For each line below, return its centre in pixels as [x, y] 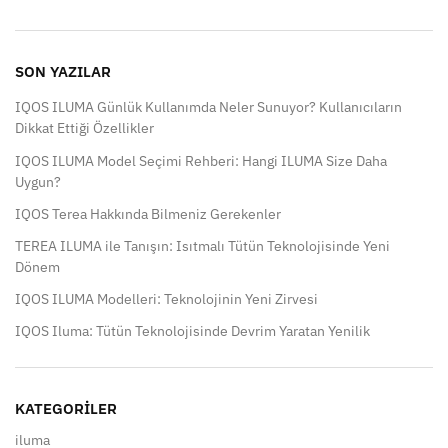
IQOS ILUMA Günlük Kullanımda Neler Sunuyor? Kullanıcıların [208, 107]
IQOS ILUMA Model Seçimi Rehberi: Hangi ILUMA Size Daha [201, 160]
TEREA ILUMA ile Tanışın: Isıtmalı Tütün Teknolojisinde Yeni [202, 245]
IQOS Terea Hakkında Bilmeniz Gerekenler [148, 213]
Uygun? [38, 181]
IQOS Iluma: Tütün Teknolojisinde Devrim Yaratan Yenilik [192, 331]
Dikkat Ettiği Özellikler [84, 128]
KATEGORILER [66, 409]
